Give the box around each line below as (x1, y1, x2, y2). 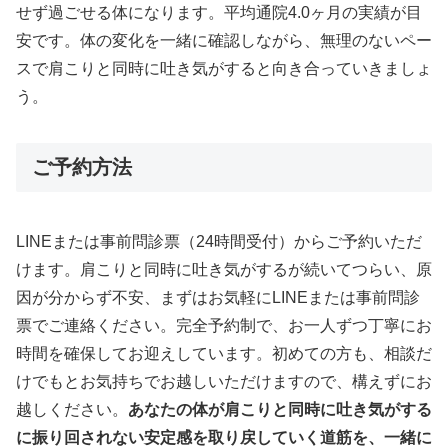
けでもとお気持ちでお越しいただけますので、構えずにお (16, 373, 432, 391)
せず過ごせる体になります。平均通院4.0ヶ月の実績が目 (16, 4, 422, 22)
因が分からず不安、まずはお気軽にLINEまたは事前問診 (16, 289, 420, 307)
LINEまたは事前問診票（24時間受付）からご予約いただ (16, 233, 422, 251)
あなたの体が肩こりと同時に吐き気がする (128, 401, 432, 419)
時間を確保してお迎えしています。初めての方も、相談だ (16, 345, 432, 363)
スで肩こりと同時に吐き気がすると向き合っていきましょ (16, 60, 432, 78)
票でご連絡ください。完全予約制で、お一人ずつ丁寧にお (16, 317, 432, 335)
